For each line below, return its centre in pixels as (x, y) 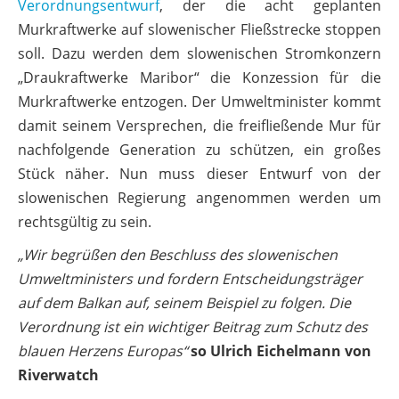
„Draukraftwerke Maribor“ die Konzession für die (199, 77)
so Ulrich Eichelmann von (281, 350)
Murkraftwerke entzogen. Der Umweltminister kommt (199, 101)
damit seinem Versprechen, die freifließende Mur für (199, 125)
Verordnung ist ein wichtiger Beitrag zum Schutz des (193, 326)
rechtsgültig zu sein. (85, 221)
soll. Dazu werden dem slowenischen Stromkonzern (199, 53)
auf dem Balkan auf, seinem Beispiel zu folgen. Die (184, 302)
